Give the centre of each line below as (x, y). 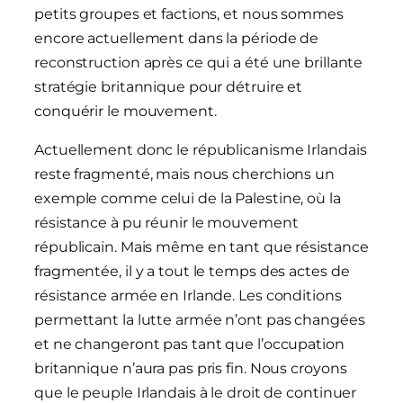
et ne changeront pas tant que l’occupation (189, 345)
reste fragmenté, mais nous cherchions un (184, 175)
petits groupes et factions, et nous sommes (189, 14)
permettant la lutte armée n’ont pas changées (200, 320)
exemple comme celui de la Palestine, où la (188, 199)
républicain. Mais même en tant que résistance (201, 247)
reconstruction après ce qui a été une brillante (199, 63)
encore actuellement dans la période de (177, 39)
